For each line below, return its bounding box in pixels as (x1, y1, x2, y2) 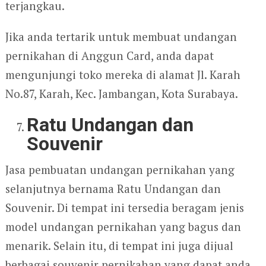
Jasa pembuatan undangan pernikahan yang (5, 162, 235, 178)
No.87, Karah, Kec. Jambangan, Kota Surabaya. (5, 86, 238, 102)
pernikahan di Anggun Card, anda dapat (5, 48, 214, 64)
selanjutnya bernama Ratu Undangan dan (5, 181, 221, 197)
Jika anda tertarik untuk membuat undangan (5, 29, 237, 45)
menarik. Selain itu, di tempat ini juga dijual (5, 238, 233, 254)
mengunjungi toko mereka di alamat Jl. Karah (5, 67, 240, 83)
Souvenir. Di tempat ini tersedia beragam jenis (5, 200, 244, 216)
